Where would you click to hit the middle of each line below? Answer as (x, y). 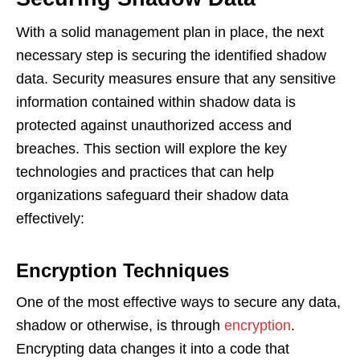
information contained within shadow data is (156, 102)
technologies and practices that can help (145, 172)
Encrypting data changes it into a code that (153, 348)
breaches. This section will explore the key (151, 148)
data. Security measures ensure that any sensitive (176, 78)
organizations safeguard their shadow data (152, 195)
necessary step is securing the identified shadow (171, 55)
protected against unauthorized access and (154, 125)
